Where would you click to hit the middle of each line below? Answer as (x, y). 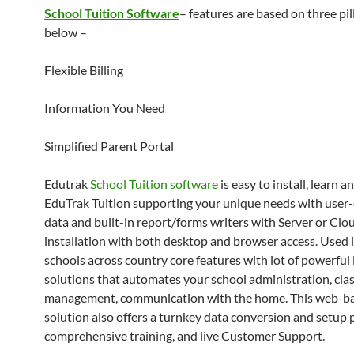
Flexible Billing (84, 70)
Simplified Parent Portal (109, 146)
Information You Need (105, 108)
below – (66, 32)
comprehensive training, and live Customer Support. (185, 335)
